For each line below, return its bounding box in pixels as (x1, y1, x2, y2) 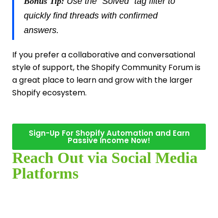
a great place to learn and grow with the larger (12, 74, 193, 86)
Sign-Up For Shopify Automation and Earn (28, 127, 190, 138)
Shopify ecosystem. (12, 87, 87, 99)
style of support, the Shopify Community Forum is (12, 62, 200, 73)
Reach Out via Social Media (12, 148, 198, 166)
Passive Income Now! (68, 135, 150, 145)
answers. (24, 25, 59, 36)
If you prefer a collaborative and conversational (12, 49, 195, 61)
